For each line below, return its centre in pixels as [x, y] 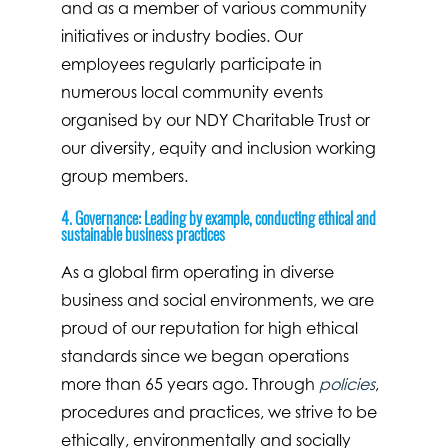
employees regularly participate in [191, 63]
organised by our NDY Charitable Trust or [215, 119]
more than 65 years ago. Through [189, 384]
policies [346, 384]
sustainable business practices [142, 233]
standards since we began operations [204, 356]
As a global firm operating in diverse [197, 272]
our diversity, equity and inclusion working [218, 147]
